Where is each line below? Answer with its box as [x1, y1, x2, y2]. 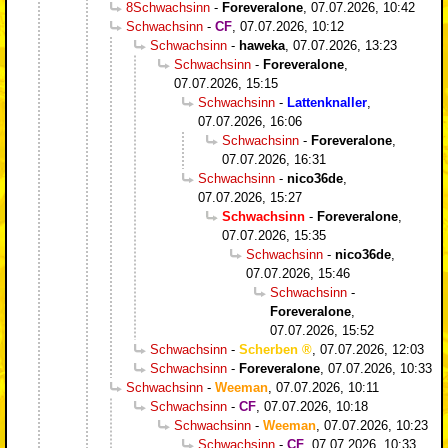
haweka [239, 38, 285, 54]
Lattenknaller [287, 95, 367, 111]
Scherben [239, 342, 298, 358]
